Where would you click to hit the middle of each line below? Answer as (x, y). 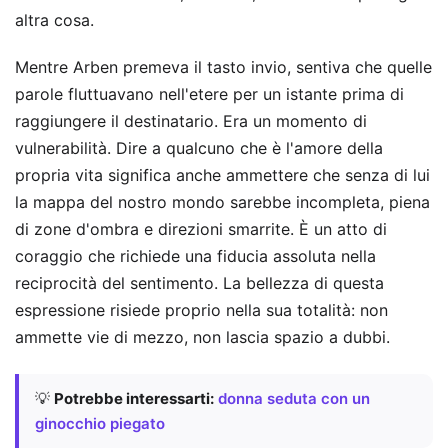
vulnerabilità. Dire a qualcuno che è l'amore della (199, 148)
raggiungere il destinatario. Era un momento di (191, 121)
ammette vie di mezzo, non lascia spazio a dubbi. (202, 337)
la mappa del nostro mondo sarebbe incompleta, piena (222, 202)
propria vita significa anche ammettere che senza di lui (222, 175)
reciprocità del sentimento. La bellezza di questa (199, 283)
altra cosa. (54, 20)
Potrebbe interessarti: (134, 398)
